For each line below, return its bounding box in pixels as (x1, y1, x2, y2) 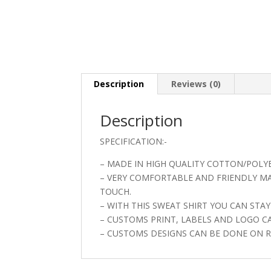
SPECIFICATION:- (100, 135, 168, 148)
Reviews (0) (171, 78, 221, 90)
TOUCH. (100, 186, 132, 198)
